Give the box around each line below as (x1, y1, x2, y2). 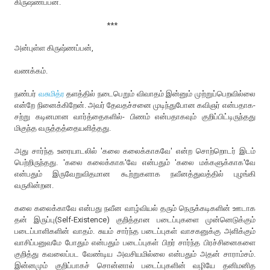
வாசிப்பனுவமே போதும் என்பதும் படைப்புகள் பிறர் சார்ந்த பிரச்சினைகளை (14, 237, 256, 247)
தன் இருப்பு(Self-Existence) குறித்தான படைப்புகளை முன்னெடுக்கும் (14, 215, 256, 224)
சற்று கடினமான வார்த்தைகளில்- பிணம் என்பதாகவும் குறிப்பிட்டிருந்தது (14, 111, 256, 121)
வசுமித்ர (38, 89, 64, 98)
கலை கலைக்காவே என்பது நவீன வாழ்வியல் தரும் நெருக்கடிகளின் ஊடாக (14, 203, 256, 213)
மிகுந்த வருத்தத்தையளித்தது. (14, 123, 113, 133)
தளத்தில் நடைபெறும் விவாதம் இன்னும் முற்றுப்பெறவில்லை (64, 89, 256, 98)
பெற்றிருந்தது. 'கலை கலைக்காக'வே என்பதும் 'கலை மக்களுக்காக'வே (14, 157, 256, 167)
